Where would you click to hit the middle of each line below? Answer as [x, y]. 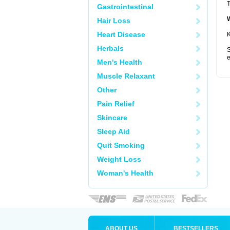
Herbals [110, 48]
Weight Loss [119, 159]
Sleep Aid [113, 131]
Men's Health [120, 62]
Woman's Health [125, 173]
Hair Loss [114, 21]
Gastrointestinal [125, 7]
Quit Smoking [121, 145]
